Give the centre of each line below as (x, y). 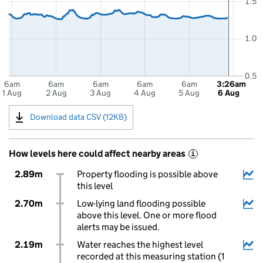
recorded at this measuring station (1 (151, 256)
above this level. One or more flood (146, 215)
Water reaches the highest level (140, 245)
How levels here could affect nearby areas (97, 154)
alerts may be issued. (118, 227)
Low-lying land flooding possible (141, 203)
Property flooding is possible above (147, 174)
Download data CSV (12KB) (78, 117)
